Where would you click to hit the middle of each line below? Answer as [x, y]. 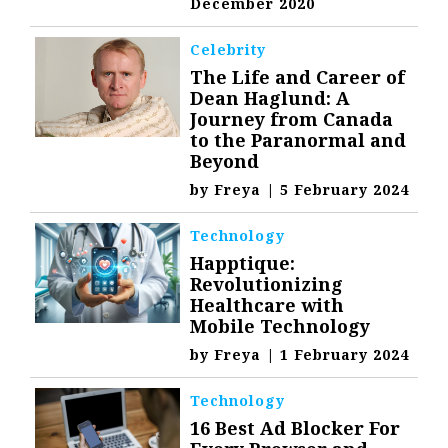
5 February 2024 [345, 189]
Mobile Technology [280, 325]
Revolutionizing [267, 283]
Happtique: [243, 262]
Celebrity [228, 49]
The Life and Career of [298, 76]
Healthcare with [267, 304]
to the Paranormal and [298, 139]
